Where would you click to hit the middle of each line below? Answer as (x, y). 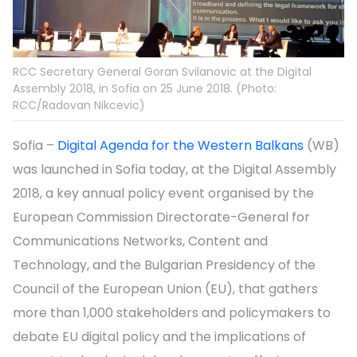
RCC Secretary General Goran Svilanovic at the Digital (162, 72)
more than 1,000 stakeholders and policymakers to (172, 313)
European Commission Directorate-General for (161, 218)
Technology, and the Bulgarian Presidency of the (164, 265)
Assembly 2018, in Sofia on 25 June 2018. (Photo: (145, 89)
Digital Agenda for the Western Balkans (180, 146)
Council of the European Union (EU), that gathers (165, 289)
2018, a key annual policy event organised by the (163, 194)
